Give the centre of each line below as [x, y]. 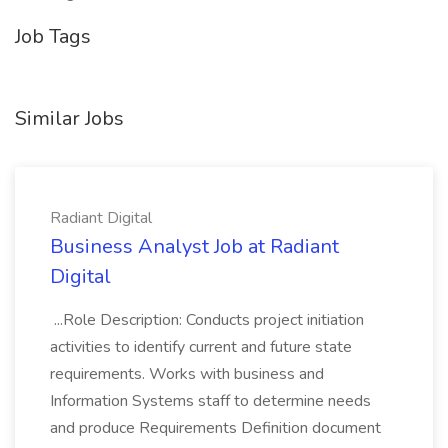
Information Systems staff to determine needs [210, 401]
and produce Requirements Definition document [215, 428]
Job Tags [53, 36]
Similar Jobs [69, 118]
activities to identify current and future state [201, 347]
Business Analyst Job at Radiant [194, 246]
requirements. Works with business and [187, 374]
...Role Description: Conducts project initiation [207, 320]
